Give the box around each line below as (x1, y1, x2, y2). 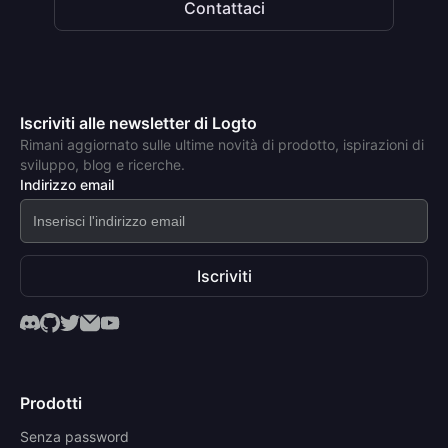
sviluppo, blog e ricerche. (20, 156, 185, 174)
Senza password (20, 428, 129, 446)
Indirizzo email (20, 176, 114, 194)
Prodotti (20, 393, 82, 414)
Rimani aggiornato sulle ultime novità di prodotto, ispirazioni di (20, 136, 424, 154)
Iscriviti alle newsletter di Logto (20, 113, 257, 134)
